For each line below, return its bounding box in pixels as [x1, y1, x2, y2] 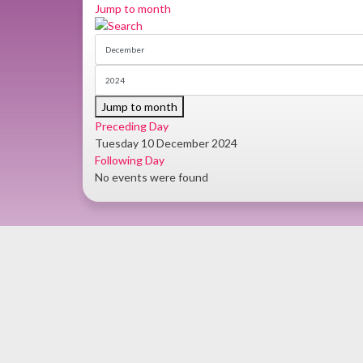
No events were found [95, 170, 208, 184]
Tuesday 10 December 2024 [95, 136, 237, 150]
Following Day [95, 153, 164, 167]
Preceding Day [95, 119, 169, 133]
